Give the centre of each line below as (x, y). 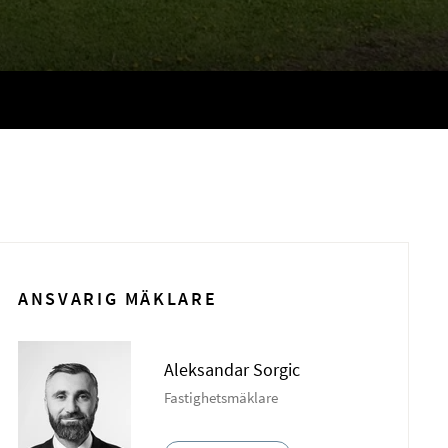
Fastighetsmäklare (221, 397)
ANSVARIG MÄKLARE (118, 299)
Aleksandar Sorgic (232, 369)
